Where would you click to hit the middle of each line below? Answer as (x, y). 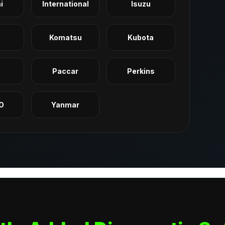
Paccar (66, 71)
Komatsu (65, 37)
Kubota (141, 37)
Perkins (141, 71)
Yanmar (66, 105)
